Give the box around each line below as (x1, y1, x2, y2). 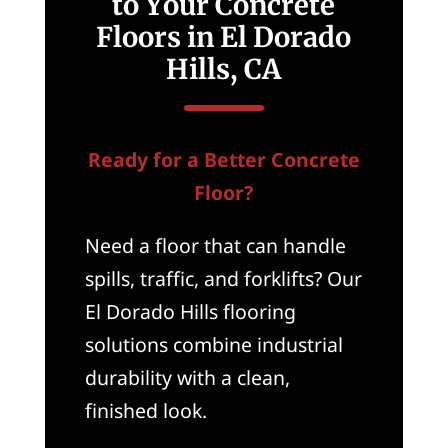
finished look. (84, 397, 207, 425)
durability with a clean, (84, 364, 290, 392)
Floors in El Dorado (96, 19, 352, 54)
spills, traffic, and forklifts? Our (84, 265, 362, 293)
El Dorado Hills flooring (84, 298, 296, 326)
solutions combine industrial (84, 331, 343, 359)
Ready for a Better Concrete (87, 146, 360, 174)
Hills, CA (166, 51, 282, 86)
